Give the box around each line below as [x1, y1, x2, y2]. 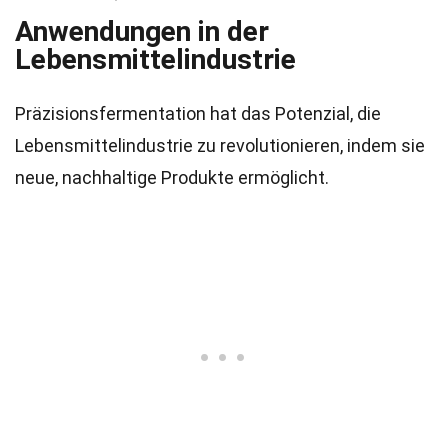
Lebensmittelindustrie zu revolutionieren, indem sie [15, 135, 425, 156]
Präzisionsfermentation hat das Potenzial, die [15, 103, 381, 124]
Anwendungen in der [15, 15, 269, 48]
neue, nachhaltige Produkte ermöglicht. [15, 167, 329, 188]
